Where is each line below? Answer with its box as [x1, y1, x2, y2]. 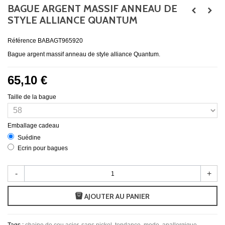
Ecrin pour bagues [18, 145, 68, 152]
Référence [8, 37, 36, 45]
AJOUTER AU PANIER [84, 192, 150, 201]
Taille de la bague [8, 93, 58, 101]
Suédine [18, 134, 41, 142]
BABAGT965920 [38, 37, 83, 45]
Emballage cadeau [8, 122, 61, 130]
